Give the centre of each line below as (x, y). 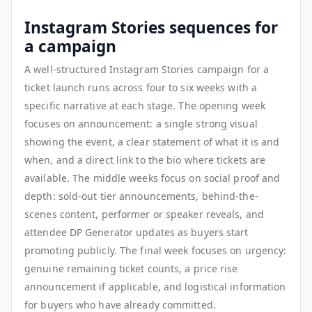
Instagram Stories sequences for (151, 27)
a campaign (70, 46)
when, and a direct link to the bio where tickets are (145, 159)
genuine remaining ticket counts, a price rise (131, 268)
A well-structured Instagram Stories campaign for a (147, 69)
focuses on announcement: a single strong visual (141, 123)
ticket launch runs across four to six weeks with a (141, 87)
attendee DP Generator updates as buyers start (136, 232)
